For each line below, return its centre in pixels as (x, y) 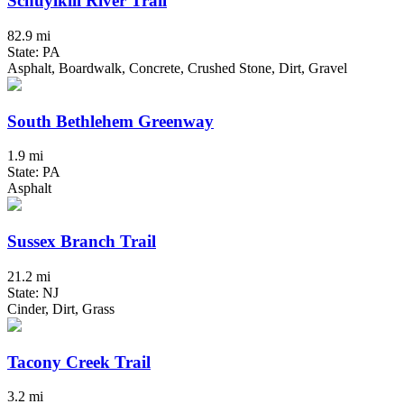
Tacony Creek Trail (79, 362)
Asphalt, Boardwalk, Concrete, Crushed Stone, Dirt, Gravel (177, 69)
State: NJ (33, 292)
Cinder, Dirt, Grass (61, 308)
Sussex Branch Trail (82, 242)
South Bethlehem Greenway (110, 121)
